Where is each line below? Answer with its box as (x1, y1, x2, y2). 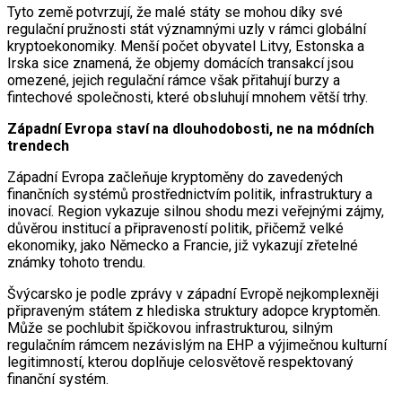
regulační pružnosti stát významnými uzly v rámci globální (7, 20, 366, 38)
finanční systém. (7, 370, 109, 388)
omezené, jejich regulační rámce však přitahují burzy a (7, 71, 340, 89)
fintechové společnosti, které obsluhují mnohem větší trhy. (7, 88, 368, 106)
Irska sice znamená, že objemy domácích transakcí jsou (7, 54, 354, 72)
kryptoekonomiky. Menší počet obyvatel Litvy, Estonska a (7, 37, 364, 55)
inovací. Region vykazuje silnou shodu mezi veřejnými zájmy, (7, 202, 384, 220)
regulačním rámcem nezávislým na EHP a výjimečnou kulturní (7, 336, 387, 354)
